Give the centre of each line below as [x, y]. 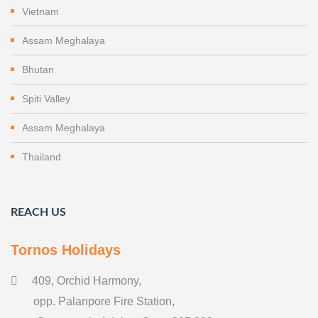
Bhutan [38, 69]
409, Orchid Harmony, [87, 280]
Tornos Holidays [66, 250]
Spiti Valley [46, 98]
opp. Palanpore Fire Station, [93, 301]
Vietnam [40, 11]
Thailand [42, 157]
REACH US [38, 212]
